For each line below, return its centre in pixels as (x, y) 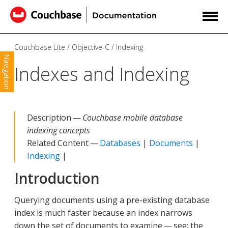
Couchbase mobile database (133, 118)
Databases (120, 143)
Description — (55, 118)
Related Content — (63, 143)
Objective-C (91, 47)
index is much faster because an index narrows (103, 213)
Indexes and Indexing (102, 74)
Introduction (57, 178)
